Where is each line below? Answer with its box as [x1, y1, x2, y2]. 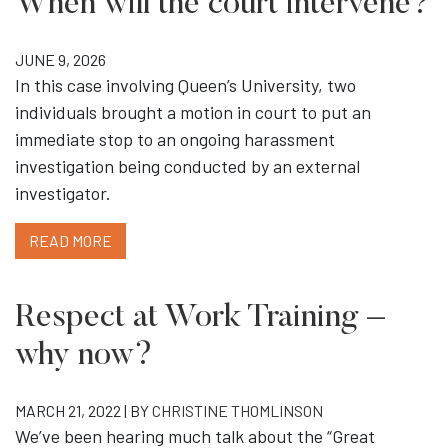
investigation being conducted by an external [15, 155, 360, 178]
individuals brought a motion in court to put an [15, 101, 371, 124]
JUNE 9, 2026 [15, 50, 106, 70]
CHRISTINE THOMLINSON [152, 401, 323, 421]
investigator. [15, 182, 111, 205]
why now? [15, 340, 153, 373]
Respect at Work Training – [15, 302, 385, 335]
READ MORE [29, 231, 112, 251]
